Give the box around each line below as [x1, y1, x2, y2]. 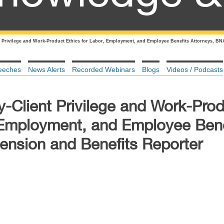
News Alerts [28, 65, 65, 73]
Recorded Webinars [72, 65, 135, 73]
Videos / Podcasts [166, 65, 223, 73]
